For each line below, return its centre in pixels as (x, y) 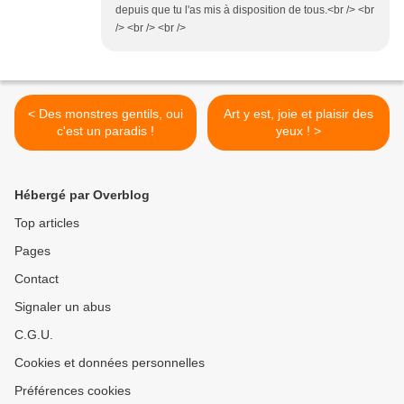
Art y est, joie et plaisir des (298, 114)
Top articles (47, 223)
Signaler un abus (63, 307)
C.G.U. (34, 335)
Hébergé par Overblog (82, 195)
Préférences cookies (73, 391)
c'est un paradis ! (106, 131)
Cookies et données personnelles (110, 363)
